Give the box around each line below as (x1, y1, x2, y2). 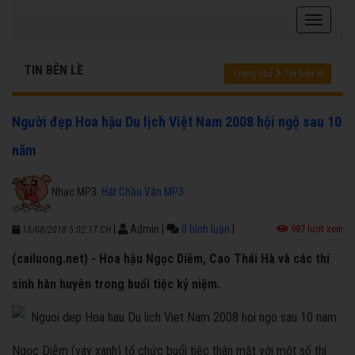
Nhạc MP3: (52, 185, 101, 198)
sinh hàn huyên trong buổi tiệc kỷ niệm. (12, 277, 220, 292)
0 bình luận (181, 223, 230, 236)
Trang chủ (232, 67, 273, 80)
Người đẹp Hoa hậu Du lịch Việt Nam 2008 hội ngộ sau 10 (12, 113, 342, 131)
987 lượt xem (288, 223, 343, 235)
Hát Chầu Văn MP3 (101, 185, 184, 198)
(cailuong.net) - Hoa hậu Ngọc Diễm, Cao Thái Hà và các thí (12, 251, 330, 267)
